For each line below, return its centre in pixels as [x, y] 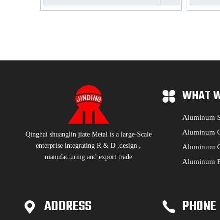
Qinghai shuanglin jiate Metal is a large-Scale [88, 134]
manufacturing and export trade [89, 157]
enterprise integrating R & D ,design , [89, 146]
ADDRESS [68, 206]
